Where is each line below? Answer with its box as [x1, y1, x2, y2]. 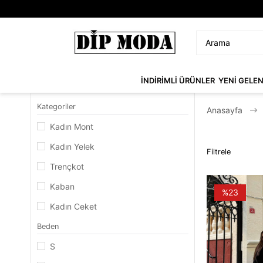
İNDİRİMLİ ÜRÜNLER [140, 75, 215, 85]
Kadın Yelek [50, 141, 95, 151]
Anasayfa [207, 105, 242, 115]
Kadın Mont [50, 122, 93, 131]
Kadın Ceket [50, 201, 97, 211]
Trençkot [50, 161, 84, 171]
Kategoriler [37, 102, 76, 111]
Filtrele [207, 147, 231, 156]
